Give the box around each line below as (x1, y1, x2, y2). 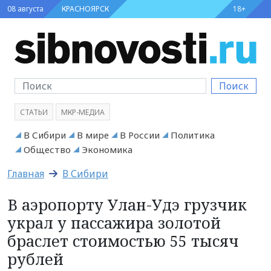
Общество (24, 143, 71, 155)
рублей (7, 248, 64, 269)
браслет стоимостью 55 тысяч (7, 230, 239, 251)
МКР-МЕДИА (61, 106, 105, 117)
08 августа (7, 4, 44, 14)
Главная (7, 166, 44, 180)
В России (120, 128, 160, 141)
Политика (171, 128, 215, 141)
